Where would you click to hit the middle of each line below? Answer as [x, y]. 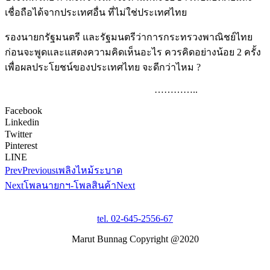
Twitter [18, 134]
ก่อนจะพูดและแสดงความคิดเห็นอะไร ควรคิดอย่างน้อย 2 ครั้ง [133, 52]
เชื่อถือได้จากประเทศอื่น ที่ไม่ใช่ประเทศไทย [96, 12]
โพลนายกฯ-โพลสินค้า [70, 186]
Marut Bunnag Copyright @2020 [135, 239]
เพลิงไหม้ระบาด [89, 171]
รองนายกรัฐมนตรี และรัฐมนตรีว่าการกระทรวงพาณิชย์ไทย [129, 37]
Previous [39, 171]
